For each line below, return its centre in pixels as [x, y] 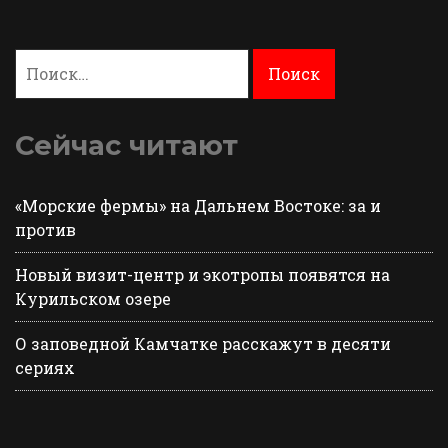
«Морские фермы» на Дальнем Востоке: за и [198, 206]
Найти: [42, 59]
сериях [45, 368]
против [45, 230]
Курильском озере [93, 299]
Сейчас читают [126, 144]
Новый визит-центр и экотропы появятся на [202, 275]
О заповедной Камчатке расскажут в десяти [203, 344]
